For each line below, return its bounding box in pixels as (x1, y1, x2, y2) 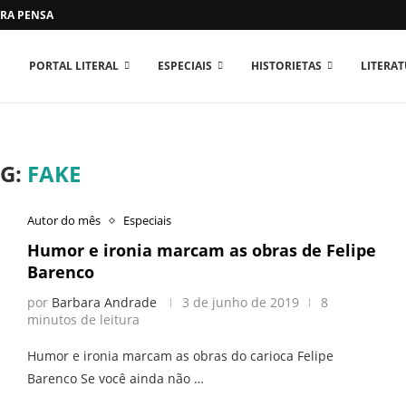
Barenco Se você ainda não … (26, 370, 204, 387)
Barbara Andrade (51, 294, 157, 311)
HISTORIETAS (251, 58, 322, 73)
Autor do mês (26, 212, 101, 228)
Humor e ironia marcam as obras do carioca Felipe (26, 347, 333, 364)
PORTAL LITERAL (29, 58, 119, 73)
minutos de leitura (26, 311, 140, 328)
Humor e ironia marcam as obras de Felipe (26, 239, 376, 261)
